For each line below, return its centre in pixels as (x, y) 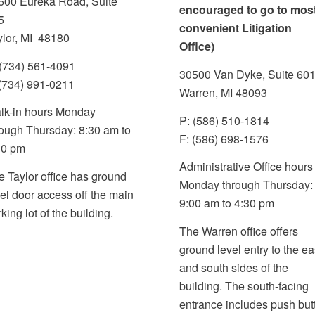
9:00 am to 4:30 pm (227, 203)
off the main (105, 194)
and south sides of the (234, 267)
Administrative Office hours (246, 167)
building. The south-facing (244, 285)
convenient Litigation (236, 28)
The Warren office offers (239, 231)
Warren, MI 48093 (224, 93)
